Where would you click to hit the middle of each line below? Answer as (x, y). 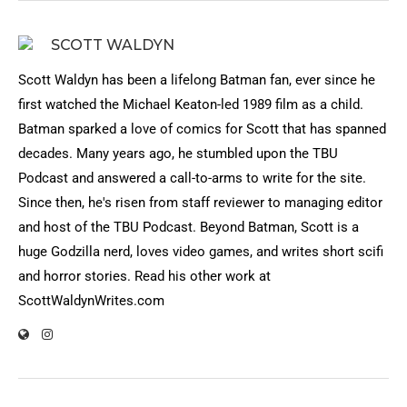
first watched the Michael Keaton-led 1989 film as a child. (191, 104)
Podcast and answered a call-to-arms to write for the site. (192, 178)
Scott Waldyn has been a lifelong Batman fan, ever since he (197, 80)
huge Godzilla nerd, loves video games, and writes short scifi (201, 252)
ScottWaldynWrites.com (91, 301)
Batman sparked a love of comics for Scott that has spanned (202, 129)
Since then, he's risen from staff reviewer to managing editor (200, 203)
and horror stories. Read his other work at (144, 276)
